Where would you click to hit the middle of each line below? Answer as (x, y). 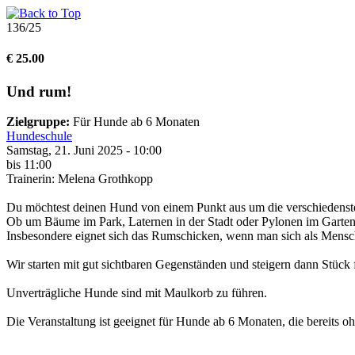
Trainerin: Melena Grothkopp (80, 179)
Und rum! (39, 91)
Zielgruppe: (38, 122)
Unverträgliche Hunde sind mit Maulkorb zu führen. (137, 293)
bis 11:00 (29, 165)
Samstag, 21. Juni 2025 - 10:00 (84, 151)
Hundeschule (39, 136)
